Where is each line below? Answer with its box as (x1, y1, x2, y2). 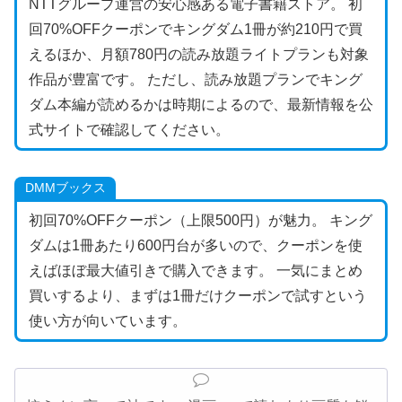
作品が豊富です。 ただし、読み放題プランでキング (28, 71, 363, 87)
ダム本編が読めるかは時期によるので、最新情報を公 (28, 96, 373, 112)
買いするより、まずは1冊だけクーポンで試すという (28, 287, 367, 303)
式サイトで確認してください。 (28, 121, 230, 137)
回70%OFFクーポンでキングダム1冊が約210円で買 (28, 21, 363, 37)
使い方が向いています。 (28, 312, 187, 328)
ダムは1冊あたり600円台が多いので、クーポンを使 (28, 237, 363, 253)
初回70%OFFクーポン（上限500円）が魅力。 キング (28, 212, 372, 228)
